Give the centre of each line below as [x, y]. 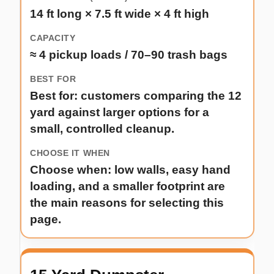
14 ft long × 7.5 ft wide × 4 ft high [120, 14]
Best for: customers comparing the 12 [136, 96]
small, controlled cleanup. [102, 129]
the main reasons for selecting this [127, 203]
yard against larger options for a [120, 113]
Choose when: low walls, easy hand [130, 170]
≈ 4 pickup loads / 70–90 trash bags [129, 55]
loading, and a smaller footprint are [128, 187]
